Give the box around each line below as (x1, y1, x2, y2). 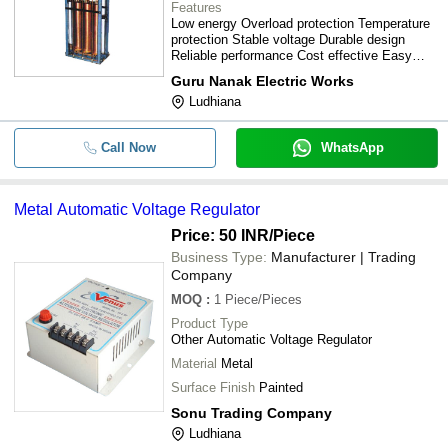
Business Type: (171, 249, 267, 265)
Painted (259, 380, 303, 395)
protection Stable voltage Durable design (171, 32, 405, 47)
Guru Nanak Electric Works (171, 73, 354, 89)
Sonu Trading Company (171, 405, 332, 421)
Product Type (171, 316, 248, 331)
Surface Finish (171, 380, 255, 395)
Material (171, 356, 217, 371)
